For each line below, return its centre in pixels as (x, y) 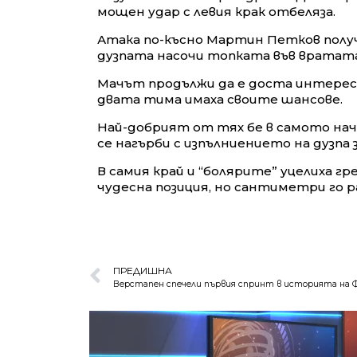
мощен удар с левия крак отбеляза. (216, 12)
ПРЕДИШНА (143, 271)
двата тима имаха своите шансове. (220, 100)
